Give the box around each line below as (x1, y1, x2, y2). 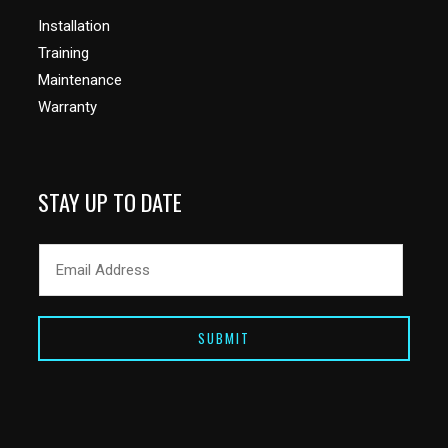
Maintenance (38, 71, 122, 90)
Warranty (38, 98, 97, 117)
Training (38, 44, 89, 63)
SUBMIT (198, 327, 250, 348)
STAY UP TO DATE (38, 185, 182, 219)
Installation (38, 17, 110, 36)
